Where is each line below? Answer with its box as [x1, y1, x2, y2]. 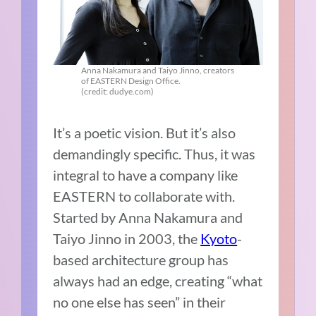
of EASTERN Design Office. [81, 75, 181, 86]
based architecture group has [53, 250, 229, 268]
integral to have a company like [53, 166, 238, 183]
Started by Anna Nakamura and [53, 208, 243, 226]
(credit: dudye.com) [81, 85, 154, 97]
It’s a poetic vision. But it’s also [53, 123, 236, 141]
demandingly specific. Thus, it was [53, 145, 256, 162]
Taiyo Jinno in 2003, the [53, 229, 201, 247]
